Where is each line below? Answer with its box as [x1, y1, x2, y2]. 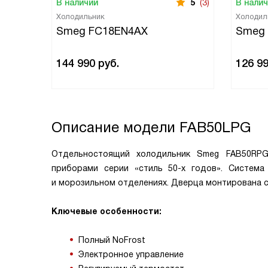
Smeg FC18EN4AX [56, 25, 148, 37]
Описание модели [51, 119, 179, 135]
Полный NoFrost [78, 235, 148, 245]
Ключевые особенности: [51, 206, 162, 216]
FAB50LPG [179, 119, 251, 135]
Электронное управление [78, 249, 186, 259]
